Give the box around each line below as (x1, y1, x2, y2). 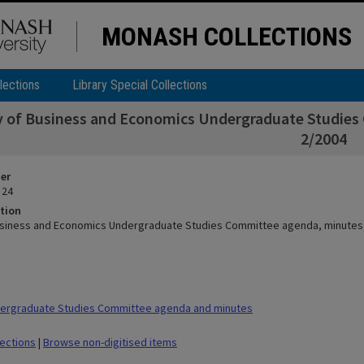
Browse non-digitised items (43, 335, 177, 349)
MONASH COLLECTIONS (102, 21, 352, 52)
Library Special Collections (72, 77, 207, 93)
